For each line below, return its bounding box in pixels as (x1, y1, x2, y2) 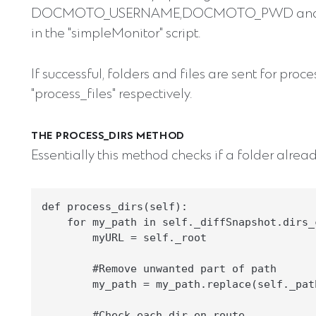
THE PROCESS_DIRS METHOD (31, 130, 186, 142)
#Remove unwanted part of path (42, 262, 276, 275)
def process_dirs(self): (42, 200, 188, 213)
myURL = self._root (42, 231, 207, 244)
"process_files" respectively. (31, 87, 192, 103)
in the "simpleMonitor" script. (31, 26, 200, 42)
